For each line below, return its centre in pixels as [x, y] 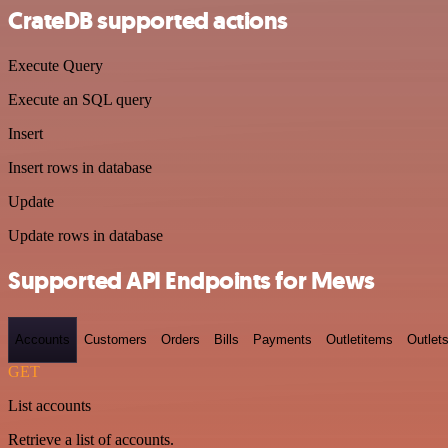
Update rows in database [85, 236]
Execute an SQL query [80, 100]
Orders [180, 340]
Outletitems [359, 340]
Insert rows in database [80, 168]
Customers [115, 340]
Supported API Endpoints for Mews [191, 281]
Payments [282, 340]
